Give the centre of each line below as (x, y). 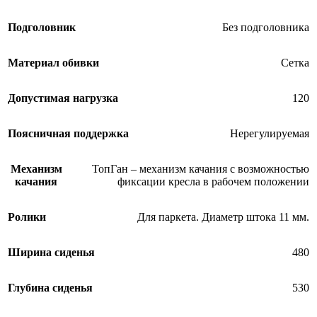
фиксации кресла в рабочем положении (213, 181)
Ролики (27, 217)
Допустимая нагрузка (63, 98)
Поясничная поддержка (68, 133)
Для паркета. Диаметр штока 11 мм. (223, 217)
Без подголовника (266, 27)
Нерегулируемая (270, 133)
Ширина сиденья (51, 252)
